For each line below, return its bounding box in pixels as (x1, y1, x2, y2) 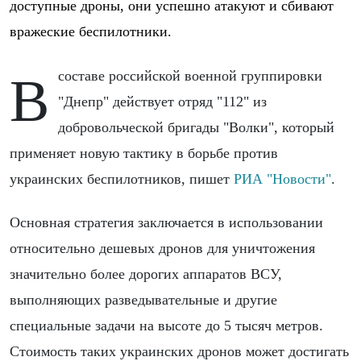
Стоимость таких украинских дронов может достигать (10, 342, 349, 359)
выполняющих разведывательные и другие (10, 291, 277, 308)
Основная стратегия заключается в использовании (10, 214, 323, 230)
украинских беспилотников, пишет (10, 170, 234, 187)
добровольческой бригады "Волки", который (58, 118, 335, 135)
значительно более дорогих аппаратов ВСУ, (10, 265, 282, 282)
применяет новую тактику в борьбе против (10, 144, 278, 161)
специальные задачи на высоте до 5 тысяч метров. (10, 317, 323, 334)
